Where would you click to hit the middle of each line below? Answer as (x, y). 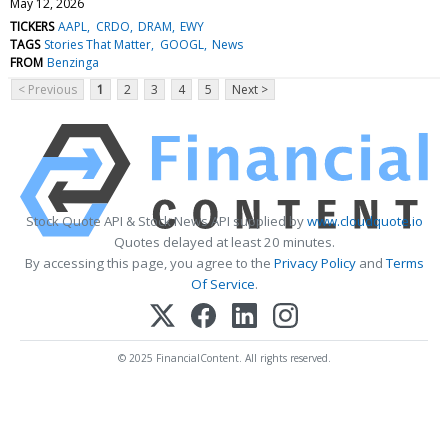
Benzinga (73, 62)
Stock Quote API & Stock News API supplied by (166, 220)
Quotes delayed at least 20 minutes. (224, 241)
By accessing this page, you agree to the (149, 262)
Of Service (222, 283)
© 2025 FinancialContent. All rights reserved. (224, 357)
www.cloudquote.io (364, 220)
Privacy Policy (314, 262)
